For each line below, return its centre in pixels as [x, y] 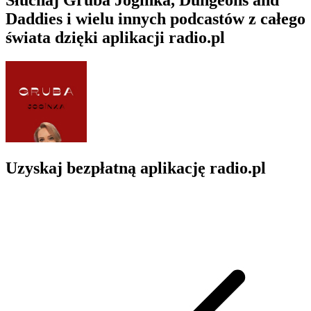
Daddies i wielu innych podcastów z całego [155, 18]
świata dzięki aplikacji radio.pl [115, 37]
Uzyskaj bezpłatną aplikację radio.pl [136, 168]
